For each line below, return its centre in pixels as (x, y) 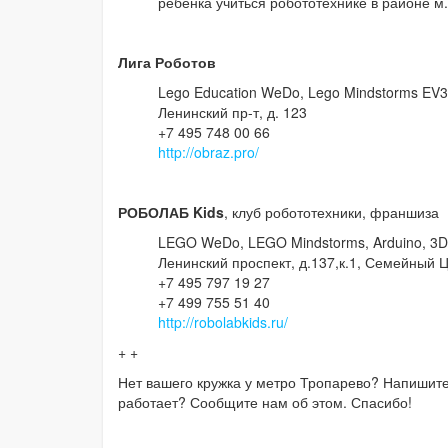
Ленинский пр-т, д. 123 (232, 112)
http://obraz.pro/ (208, 152)
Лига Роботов (167, 62)
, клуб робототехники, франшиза (331, 212)
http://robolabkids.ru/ (223, 322)
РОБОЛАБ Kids (171, 212)
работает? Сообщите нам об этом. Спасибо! (267, 402)
